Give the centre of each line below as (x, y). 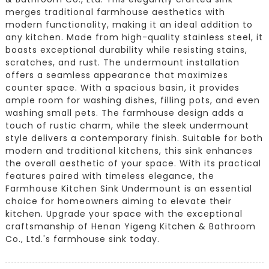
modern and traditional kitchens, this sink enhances (129, 150)
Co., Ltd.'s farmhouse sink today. (82, 239)
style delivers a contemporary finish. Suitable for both (134, 138)
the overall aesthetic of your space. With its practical (133, 163)
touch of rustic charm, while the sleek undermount (127, 125)
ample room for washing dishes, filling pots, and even (132, 100)
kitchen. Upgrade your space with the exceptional (124, 213)
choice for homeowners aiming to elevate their (118, 201)
